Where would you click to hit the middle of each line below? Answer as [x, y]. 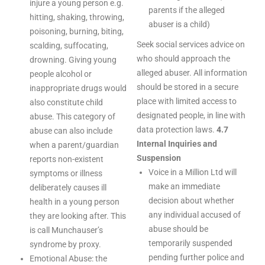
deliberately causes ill [68, 188]
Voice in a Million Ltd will [193, 172]
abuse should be [178, 229]
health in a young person [75, 202]
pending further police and [196, 257]
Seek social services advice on [191, 44]
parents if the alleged [187, 10]
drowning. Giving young [73, 60]
